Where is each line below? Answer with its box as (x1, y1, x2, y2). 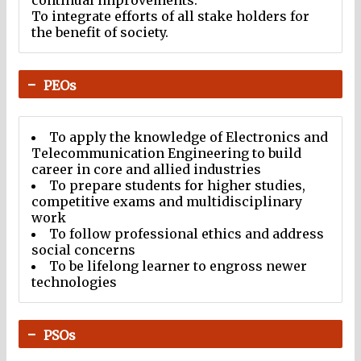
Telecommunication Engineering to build (31, 144, 301, 161)
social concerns (31, 241, 135, 258)
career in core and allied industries (31, 160, 261, 177)
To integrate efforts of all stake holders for (31, 8, 309, 25)
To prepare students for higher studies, (49, 176, 305, 193)
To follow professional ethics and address (49, 225, 324, 242)
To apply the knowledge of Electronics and (49, 128, 328, 145)
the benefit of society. (31, 24, 168, 41)
